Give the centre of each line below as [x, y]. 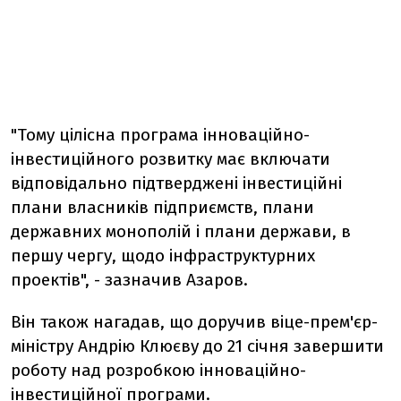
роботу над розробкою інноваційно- [158, 370]
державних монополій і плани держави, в [181, 231]
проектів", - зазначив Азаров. [129, 280]
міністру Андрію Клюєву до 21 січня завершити [197, 346]
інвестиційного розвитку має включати [171, 159]
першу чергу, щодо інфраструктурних [163, 256]
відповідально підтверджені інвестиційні [176, 183]
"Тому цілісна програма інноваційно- [160, 135]
